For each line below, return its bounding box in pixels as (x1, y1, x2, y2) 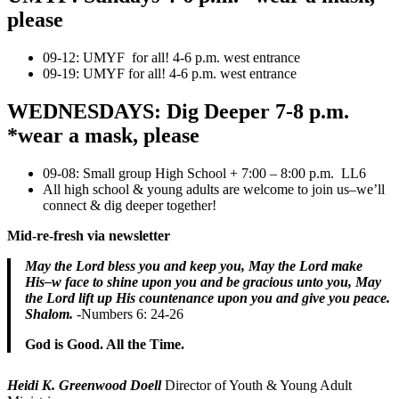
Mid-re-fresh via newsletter (7, 227, 170, 243)
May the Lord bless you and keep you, (25, 257, 248, 273)
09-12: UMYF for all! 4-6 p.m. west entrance (43, 50, 304, 66)
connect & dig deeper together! (43, 197, 216, 213)
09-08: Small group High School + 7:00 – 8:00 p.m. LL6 (43, 165, 370, 181)
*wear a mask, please (7, 123, 199, 147)
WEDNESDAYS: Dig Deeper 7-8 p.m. (7, 99, 349, 123)
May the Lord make (248, 257, 362, 273)
